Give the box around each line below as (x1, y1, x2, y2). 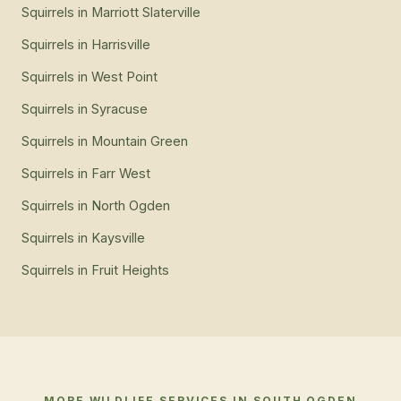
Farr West (91, 166, 150, 182)
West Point (91, 69, 158, 85)
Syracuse (91, 101, 148, 117)
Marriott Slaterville (91, 4, 200, 21)
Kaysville (91, 230, 145, 246)
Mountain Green (91, 133, 188, 149)
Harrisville (91, 37, 150, 53)
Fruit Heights (91, 262, 169, 278)
